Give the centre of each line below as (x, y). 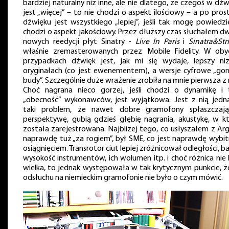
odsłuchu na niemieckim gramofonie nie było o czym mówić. (123, 178)
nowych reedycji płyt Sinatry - (79, 42)
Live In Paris (157, 42)
